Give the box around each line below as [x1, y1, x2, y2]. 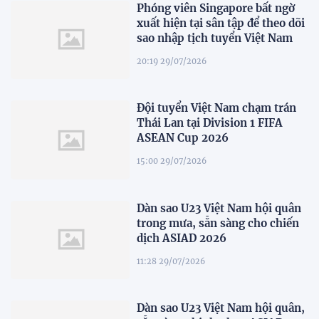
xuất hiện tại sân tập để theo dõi [137, 16, 305, 31]
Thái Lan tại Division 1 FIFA [137, 116, 283, 130]
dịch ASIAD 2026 [137, 231, 227, 245]
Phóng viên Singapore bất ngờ [137, 1, 296, 16]
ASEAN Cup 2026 [137, 131, 229, 145]
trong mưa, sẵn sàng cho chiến [137, 216, 300, 230]
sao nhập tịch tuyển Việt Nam [137, 31, 293, 46]
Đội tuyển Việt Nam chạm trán [137, 101, 297, 115]
